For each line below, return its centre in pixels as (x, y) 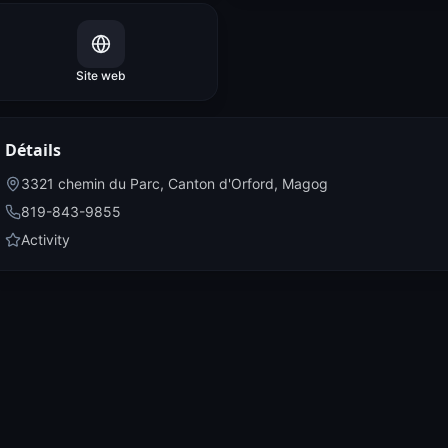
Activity (45, 239)
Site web (101, 75)
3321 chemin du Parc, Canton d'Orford (147, 183)
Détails (33, 150)
